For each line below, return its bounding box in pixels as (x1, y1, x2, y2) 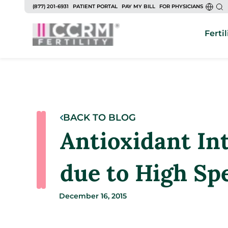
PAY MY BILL (122, 3, 155, 10)
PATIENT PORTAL (73, 3, 118, 10)
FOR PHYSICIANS (159, 3, 203, 10)
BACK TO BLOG (63, 112, 136, 123)
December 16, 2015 (59, 191, 127, 201)
